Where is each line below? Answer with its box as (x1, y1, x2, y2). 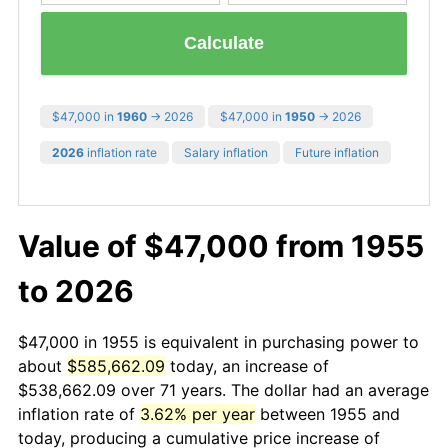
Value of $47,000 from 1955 (18, 227, 424, 264)
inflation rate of (18, 403, 140, 424)
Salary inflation (184, 144, 268, 160)
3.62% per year (140, 403, 255, 424)
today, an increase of (165, 355, 329, 376)
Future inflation (295, 144, 379, 160)
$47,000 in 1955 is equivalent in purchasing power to (18, 331, 419, 352)
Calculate (184, 33, 264, 54)
